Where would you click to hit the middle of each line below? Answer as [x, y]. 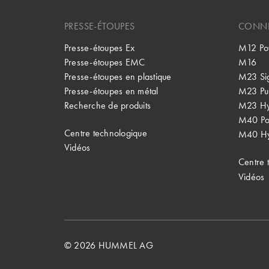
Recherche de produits [108, 105]
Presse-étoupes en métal [111, 91]
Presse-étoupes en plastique [118, 76]
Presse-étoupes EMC [105, 62]
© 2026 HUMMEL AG [109, 246]
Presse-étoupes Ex [100, 47]
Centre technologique [106, 133]
